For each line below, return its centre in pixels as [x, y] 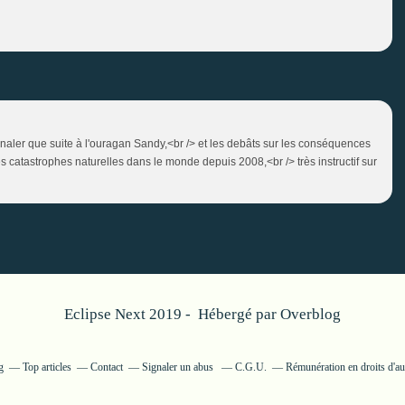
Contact [106, 367]
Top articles [47, 367]
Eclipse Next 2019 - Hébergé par [172, 314]
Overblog [311, 314]
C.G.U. [250, 367]
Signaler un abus [179, 367]
